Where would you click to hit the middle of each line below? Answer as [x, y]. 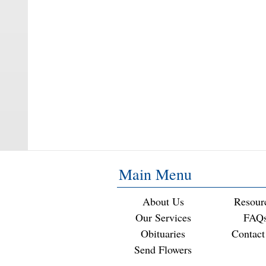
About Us [163, 202]
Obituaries [163, 234]
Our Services [163, 218]
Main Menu [155, 174]
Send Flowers [163, 250]
